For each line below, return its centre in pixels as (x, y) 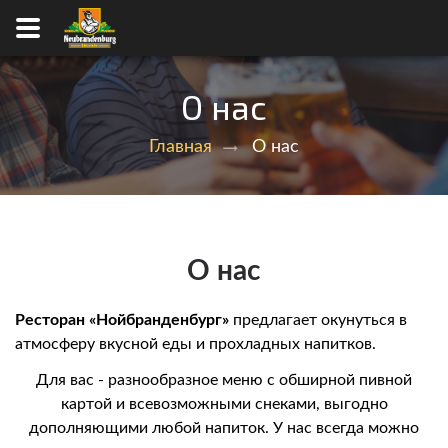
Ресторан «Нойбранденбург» (122, 320)
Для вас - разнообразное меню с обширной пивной (224, 380)
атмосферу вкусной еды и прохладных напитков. (195, 344)
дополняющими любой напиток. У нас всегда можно (224, 428)
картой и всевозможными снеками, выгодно (224, 404)
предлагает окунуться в (318, 320)
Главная (180, 147)
